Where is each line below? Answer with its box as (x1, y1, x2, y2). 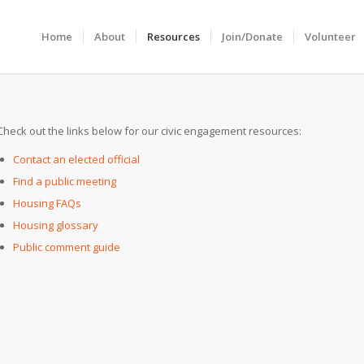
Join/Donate (222, 29, 283, 44)
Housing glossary (12, 218, 98, 233)
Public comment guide (12, 240, 120, 255)
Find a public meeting (12, 174, 116, 189)
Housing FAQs (12, 196, 81, 211)
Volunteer (305, 29, 356, 44)
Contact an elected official (12, 152, 140, 167)
